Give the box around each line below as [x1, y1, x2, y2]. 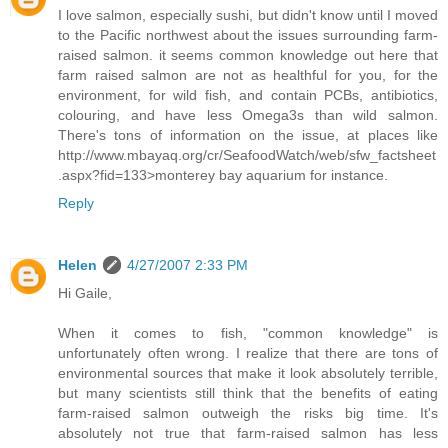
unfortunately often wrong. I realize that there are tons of [58, 345, 438, 362]
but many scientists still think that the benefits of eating [58, 385, 438, 402]
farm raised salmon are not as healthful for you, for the [58, 67, 438, 84]
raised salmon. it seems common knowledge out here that [58, 47, 438, 64]
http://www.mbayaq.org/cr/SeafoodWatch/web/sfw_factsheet [58, 147, 436, 164]
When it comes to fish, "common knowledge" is [58, 325, 438, 342]
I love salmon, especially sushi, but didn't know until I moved [58, 7, 438, 24]
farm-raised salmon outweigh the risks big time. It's [58, 405, 438, 422]
